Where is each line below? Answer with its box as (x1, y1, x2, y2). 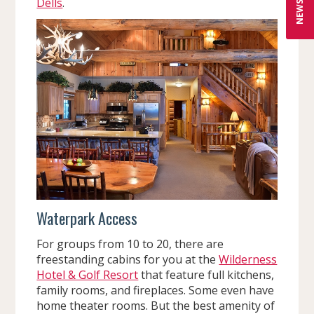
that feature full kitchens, (138, 266, 275, 282)
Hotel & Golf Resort (36, 266, 139, 282)
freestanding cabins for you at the (36, 251, 219, 267)
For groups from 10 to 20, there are (36, 235, 224, 252)
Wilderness (219, 251, 278, 267)
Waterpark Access (36, 206, 138, 229)
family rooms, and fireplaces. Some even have (36, 282, 275, 298)
